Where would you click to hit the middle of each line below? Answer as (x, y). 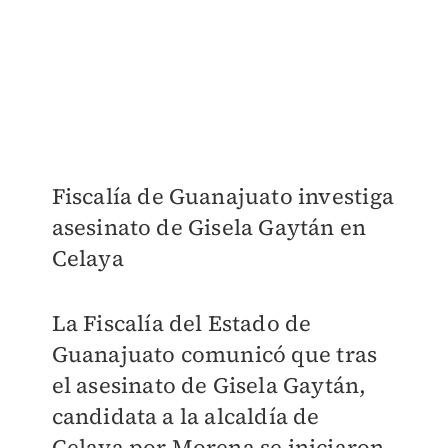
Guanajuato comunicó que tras (214, 354)
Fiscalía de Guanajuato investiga (222, 196)
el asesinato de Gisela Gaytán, (209, 385)
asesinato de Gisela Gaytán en (209, 227)
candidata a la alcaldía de (185, 416)
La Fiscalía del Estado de (181, 323)
